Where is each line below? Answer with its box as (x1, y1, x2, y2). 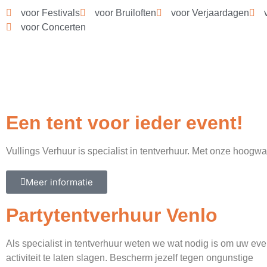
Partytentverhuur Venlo (6, 204, 218, 226)
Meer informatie (26, 176, 93, 188)
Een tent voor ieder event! (6, 112, 243, 133)
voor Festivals (21, 8, 80, 18)
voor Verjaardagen (171, 8, 249, 18)
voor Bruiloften (95, 8, 156, 18)
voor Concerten (21, 22, 86, 32)
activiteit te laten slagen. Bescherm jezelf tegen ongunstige (6, 253, 253, 263)
